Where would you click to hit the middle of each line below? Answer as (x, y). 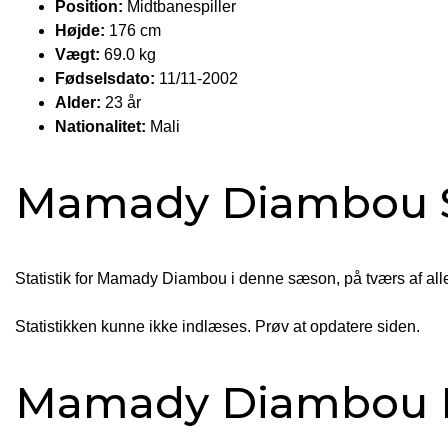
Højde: (80, 31)
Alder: (78, 103)
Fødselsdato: (105, 79)
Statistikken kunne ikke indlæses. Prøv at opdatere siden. (217, 326)
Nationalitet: (100, 127)
